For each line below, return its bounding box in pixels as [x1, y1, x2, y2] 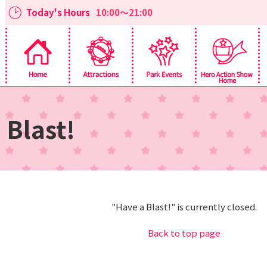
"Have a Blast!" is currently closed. [111, 200, 257, 213]
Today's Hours [26, 6, 90, 18]
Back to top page [148, 226, 221, 239]
